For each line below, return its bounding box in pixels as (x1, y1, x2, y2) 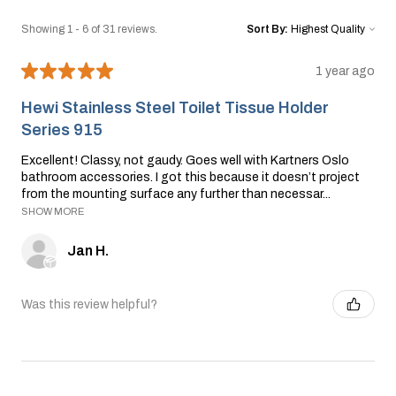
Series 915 (21, 121, 103, 140)
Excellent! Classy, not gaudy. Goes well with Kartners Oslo (21, 154, 349, 168)
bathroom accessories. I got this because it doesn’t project (21, 171, 360, 185)
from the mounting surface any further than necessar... (21, 187, 331, 202)
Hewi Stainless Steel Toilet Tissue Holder (21, 99, 329, 118)
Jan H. (67, 243, 109, 259)
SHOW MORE (21, 206, 84, 217)
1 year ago (316, 64, 375, 78)
